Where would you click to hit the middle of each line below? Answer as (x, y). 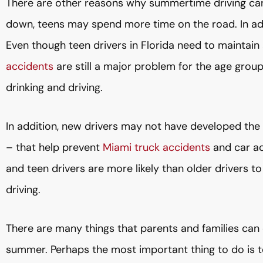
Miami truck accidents (156, 147)
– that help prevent (54, 147)
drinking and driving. (54, 87)
